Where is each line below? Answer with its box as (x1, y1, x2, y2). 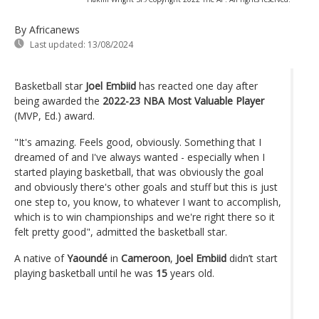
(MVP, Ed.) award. (14, 108, 95, 122)
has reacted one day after (136, 78, 258, 93)
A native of (14, 251, 67, 265)
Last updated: (30, 38, 85, 51)
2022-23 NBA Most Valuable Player (103, 93, 264, 108)
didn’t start (226, 251, 278, 265)
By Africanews (14, 22, 80, 36)
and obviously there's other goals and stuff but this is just (14, 179, 278, 194)
